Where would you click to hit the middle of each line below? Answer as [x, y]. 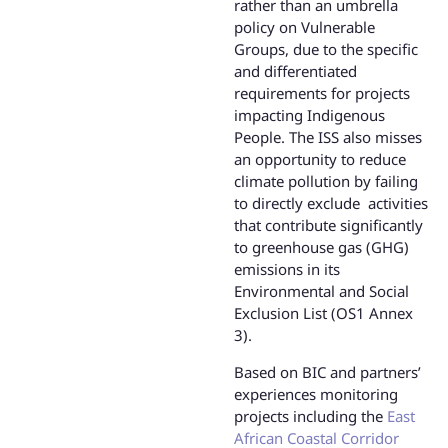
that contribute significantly [328, 225]
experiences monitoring [316, 393]
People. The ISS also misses [328, 137]
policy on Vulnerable [304, 27]
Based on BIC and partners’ [327, 371]
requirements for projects [322, 93]
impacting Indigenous [309, 115]
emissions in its [287, 269]
